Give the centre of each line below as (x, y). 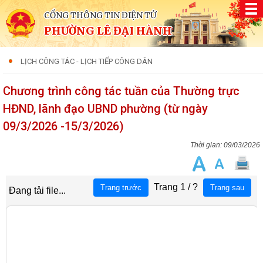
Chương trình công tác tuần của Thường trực (121, 91)
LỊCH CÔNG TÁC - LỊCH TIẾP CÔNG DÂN (87, 61)
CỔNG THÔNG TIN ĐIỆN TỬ (100, 15)
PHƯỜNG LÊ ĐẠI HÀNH (108, 31)
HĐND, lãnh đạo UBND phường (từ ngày (105, 109)
